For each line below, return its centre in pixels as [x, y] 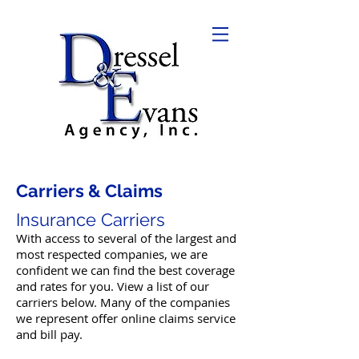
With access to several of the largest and [126, 238]
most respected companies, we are [112, 254]
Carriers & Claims [89, 191]
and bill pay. [49, 334]
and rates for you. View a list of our [113, 286]
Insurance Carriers [91, 220]
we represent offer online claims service [126, 318]
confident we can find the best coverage [125, 270]
